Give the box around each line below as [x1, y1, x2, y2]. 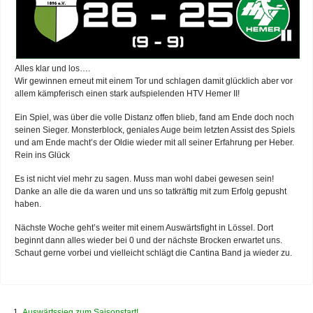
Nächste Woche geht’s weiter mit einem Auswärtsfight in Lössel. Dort [15, 222, 273, 233]
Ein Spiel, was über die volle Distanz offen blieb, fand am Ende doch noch [15, 112, 294, 122]
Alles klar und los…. [15, 63, 90, 73]
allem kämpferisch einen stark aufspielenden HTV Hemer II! [15, 88, 240, 99]
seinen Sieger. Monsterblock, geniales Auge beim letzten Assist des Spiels [15, 124, 295, 135]
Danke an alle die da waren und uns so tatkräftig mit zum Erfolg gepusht [15, 186, 286, 196]
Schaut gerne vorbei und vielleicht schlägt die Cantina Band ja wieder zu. [15, 247, 292, 258]
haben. [15, 198, 41, 209]
